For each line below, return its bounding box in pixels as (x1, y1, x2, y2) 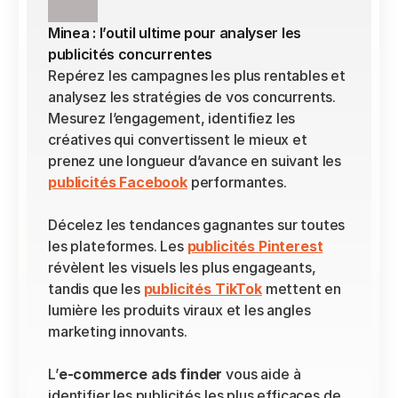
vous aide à (222, 365, 301, 383)
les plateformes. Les (48, 237, 187, 255)
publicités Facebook (48, 173, 187, 191)
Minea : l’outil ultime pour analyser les (48, 24, 301, 42)
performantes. (187, 173, 287, 191)
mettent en (261, 280, 342, 298)
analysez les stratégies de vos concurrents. (48, 88, 337, 106)
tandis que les (48, 280, 144, 298)
